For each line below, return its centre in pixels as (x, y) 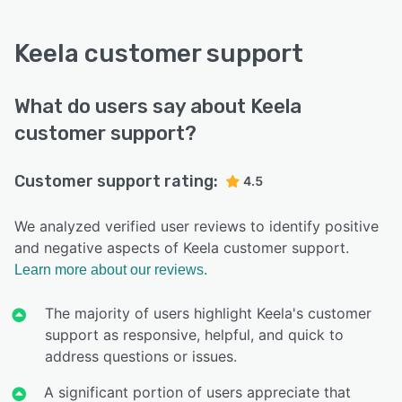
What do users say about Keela (158, 106)
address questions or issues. (140, 356)
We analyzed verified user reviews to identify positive (197, 226)
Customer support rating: (116, 181)
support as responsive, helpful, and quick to (194, 334)
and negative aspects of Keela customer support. (182, 247)
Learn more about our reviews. (111, 269)
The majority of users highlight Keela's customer (208, 313)
